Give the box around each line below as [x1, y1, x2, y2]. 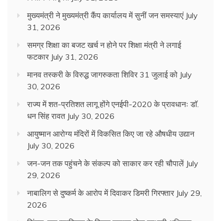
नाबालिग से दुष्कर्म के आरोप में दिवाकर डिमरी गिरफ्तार [27, 188, 174, 198]
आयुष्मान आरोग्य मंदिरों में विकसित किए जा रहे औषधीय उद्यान [27, 129, 194, 139]
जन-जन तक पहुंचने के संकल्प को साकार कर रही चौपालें [27, 158, 184, 169]
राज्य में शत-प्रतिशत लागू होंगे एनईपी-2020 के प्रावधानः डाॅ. [27, 99, 199, 110]
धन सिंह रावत [27, 111, 65, 121]
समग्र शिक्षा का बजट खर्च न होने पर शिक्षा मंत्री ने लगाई [27, 40, 181, 50]
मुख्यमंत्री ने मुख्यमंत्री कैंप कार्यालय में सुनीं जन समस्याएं [27, 10, 184, 21]
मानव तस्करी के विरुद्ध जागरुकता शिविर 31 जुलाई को [27, 70, 178, 80]
